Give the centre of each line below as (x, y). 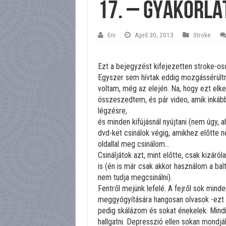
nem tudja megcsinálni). (135, 178)
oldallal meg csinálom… (133, 144)
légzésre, (112, 111)
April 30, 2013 (154, 35)
